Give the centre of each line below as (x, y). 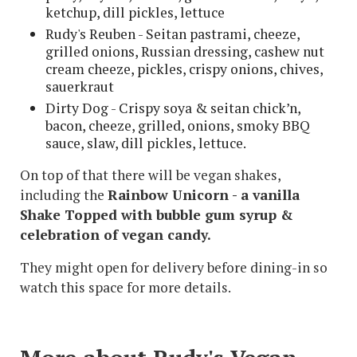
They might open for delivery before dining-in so (174, 267)
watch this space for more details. (127, 287)
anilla (280, 194)
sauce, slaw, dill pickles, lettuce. (146, 143)
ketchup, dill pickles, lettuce (135, 12)
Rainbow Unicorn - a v (184, 194)
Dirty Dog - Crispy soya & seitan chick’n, (173, 108)
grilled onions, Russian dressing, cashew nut (185, 51)
